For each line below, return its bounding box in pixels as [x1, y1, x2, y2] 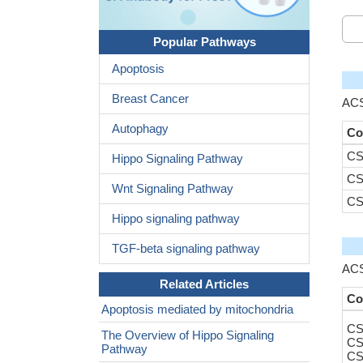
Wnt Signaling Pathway [112, 181, 233, 195]
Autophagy [112, 121, 169, 135]
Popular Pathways [152, 34, 256, 49]
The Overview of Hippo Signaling [101, 327, 274, 342]
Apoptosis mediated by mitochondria [101, 301, 293, 316]
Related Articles [160, 276, 249, 291]
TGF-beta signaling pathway [112, 241, 260, 255]
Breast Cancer [112, 91, 189, 105]
